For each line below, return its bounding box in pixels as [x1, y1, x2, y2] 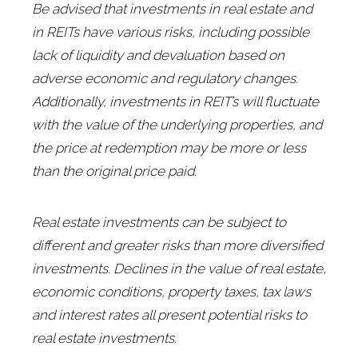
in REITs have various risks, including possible [32, 24, 309, 41]
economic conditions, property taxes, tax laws [32, 284, 311, 300]
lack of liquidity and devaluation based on [32, 47, 284, 64]
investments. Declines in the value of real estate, [32, 261, 326, 277]
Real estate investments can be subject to [32, 214, 286, 231]
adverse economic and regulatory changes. [32, 70, 298, 87]
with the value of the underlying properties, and [32, 117, 322, 133]
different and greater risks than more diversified [32, 237, 323, 254]
